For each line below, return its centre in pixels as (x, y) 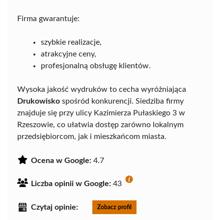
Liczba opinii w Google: (71, 184)
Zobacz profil (114, 207)
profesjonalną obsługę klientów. (96, 66)
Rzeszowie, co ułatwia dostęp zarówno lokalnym (100, 125)
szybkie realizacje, (71, 42)
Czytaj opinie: (55, 207)
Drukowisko (39, 101)
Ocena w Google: (61, 161)
